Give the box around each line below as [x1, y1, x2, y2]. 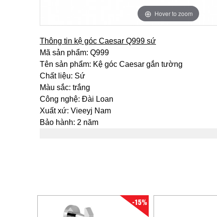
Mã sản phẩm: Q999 [40, 48, 109, 57]
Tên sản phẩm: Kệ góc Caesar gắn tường [40, 60, 183, 68]
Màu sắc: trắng [40, 83, 90, 92]
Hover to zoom [154, 9, 193, 17]
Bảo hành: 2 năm [40, 118, 98, 126]
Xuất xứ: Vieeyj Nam [40, 107, 111, 115]
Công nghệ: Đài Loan [40, 95, 113, 103]
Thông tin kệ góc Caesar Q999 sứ [40, 37, 156, 45]
